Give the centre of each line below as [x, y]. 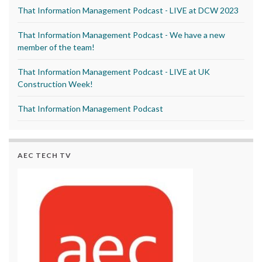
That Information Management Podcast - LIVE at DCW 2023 [128, 11]
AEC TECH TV [44, 156]
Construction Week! [55, 84]
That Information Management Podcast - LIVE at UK [114, 72]
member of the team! [56, 47]
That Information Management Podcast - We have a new [121, 35]
